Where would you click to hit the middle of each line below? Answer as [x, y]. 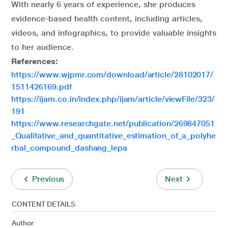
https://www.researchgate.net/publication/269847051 [113, 123]
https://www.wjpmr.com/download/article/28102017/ [112, 74]
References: [35, 61]
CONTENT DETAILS [44, 204]
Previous [48, 179]
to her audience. [42, 47]
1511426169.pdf [41, 87]
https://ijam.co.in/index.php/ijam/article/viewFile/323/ [113, 99]
